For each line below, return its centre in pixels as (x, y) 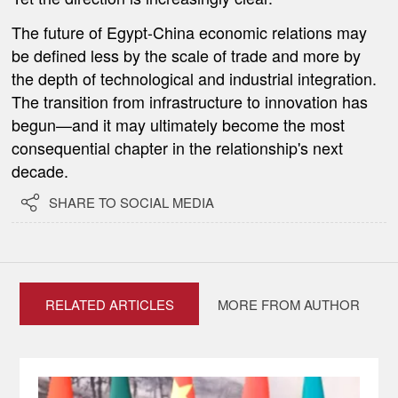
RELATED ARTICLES (109, 305)
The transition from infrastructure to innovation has (190, 101)
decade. (40, 170)
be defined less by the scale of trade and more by (187, 55)
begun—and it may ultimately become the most (179, 124)
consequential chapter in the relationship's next (178, 147)
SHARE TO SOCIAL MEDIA (132, 203)
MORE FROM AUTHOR (288, 305)
